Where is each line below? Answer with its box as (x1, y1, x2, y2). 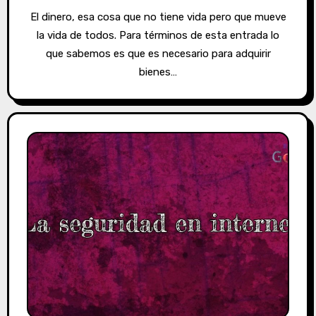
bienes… (139, 65, 177, 78)
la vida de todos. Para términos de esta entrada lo (37, 28, 279, 42)
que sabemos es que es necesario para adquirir (45, 47, 271, 60)
